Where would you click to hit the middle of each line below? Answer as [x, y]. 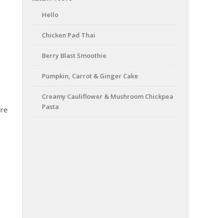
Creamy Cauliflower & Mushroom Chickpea [108, 96]
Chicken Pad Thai [69, 35]
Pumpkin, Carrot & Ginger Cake [90, 76]
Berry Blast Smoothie [74, 55]
